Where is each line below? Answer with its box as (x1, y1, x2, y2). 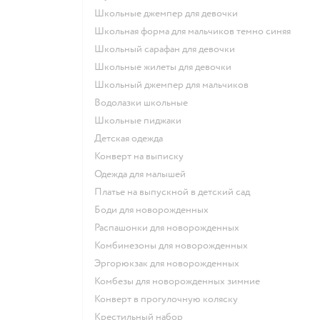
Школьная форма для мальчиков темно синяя (104, 25, 291, 38)
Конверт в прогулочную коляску (100, 293, 238, 306)
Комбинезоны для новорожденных (100, 239, 248, 252)
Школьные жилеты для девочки (104, 61, 231, 74)
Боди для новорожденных (101, 204, 209, 216)
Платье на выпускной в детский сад (102, 186, 250, 199)
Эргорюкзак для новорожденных (101, 257, 239, 270)
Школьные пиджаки (104, 114, 181, 127)
